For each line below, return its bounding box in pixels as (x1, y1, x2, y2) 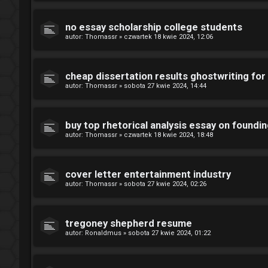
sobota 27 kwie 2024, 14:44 (124, 82, 206, 90)
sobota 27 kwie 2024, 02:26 (124, 180, 206, 188)
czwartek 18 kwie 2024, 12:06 (124, 33, 213, 41)
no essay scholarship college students (65, 22, 242, 33)
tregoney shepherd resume (65, 218, 192, 229)
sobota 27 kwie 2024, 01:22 (128, 229, 211, 237)
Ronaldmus (85, 229, 121, 237)
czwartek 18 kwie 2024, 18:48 (124, 131, 213, 139)
